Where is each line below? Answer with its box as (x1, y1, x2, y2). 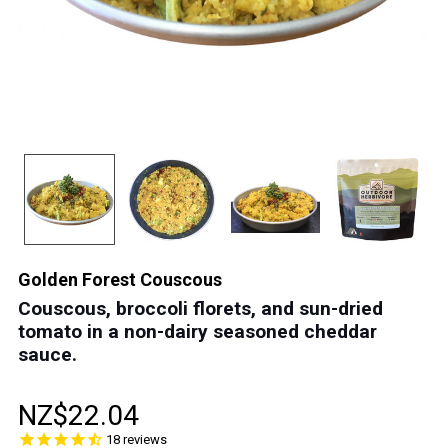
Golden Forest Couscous (18, 269, 222, 290)
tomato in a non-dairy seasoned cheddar (18, 320, 377, 343)
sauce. (18, 343, 77, 366)
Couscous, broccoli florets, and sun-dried (18, 297, 383, 320)
